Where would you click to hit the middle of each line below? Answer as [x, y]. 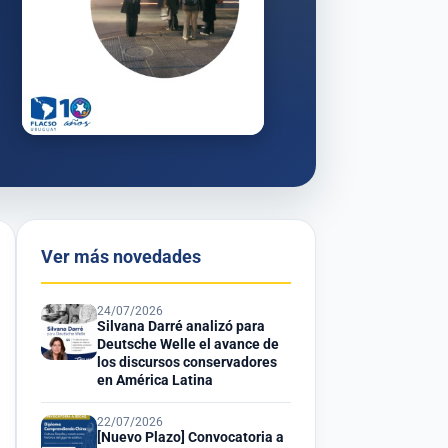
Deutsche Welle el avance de [188, 345]
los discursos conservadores [187, 363]
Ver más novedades [121, 257]
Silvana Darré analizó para [181, 327]
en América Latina [155, 381]
